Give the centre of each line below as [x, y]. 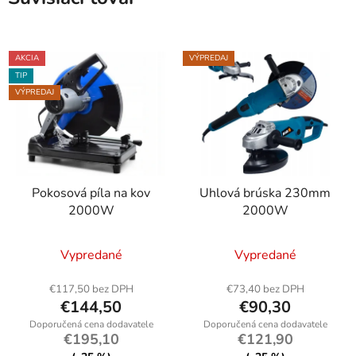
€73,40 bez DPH [265, 289]
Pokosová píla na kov [91, 193]
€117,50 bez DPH [91, 289]
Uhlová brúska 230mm [265, 193]
